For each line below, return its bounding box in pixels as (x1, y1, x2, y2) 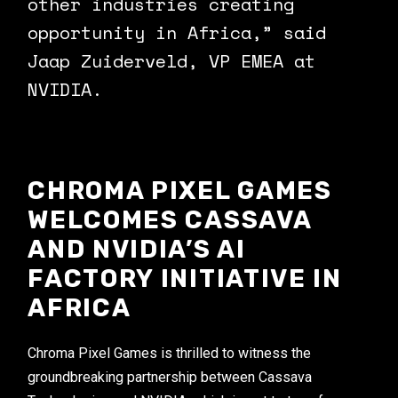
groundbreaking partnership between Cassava (28, 369, 313, 386)
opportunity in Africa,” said (28, 20, 327, 45)
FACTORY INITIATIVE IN (28, 264, 342, 293)
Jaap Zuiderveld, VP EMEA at (28, 48, 316, 74)
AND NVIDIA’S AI (28, 235, 246, 264)
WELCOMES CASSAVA (28, 205, 312, 235)
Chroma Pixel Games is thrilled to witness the (28, 345, 312, 362)
